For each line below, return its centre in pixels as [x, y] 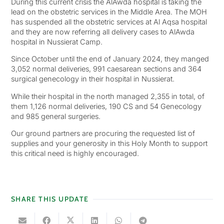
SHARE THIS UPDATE [50, 199]
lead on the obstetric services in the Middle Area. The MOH [109, 11]
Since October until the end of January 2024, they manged [110, 59]
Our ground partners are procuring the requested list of [103, 133]
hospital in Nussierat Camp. [56, 41]
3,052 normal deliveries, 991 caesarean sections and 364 [106, 69]
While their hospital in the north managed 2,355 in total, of [107, 96]
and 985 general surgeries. [55, 116]
